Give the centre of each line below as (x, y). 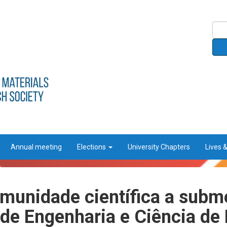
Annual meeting (36, 147)
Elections (92, 147)
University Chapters (159, 147)
